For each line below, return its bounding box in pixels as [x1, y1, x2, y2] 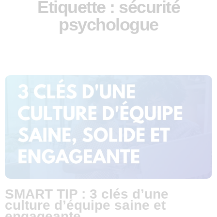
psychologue [59, 15, 158, 35]
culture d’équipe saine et [5, 198, 166, 213]
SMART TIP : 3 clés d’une [5, 186, 169, 202]
